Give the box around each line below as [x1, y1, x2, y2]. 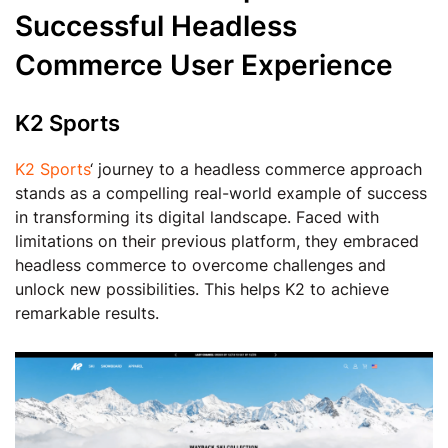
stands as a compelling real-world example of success [15, 183, 427, 203]
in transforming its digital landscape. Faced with [15, 207, 379, 227]
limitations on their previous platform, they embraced [15, 231, 419, 251]
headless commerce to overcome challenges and [15, 255, 386, 275]
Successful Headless [15, 9, 297, 43]
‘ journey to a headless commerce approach [90, 159, 422, 179]
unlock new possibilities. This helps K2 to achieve [15, 279, 389, 299]
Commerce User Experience [15, 48, 393, 82]
